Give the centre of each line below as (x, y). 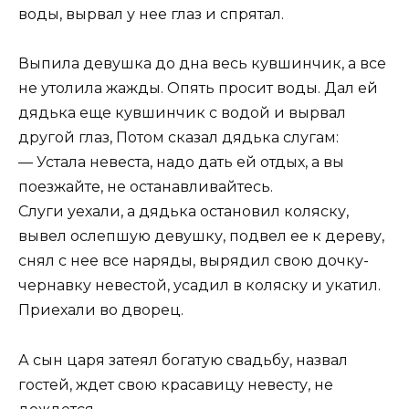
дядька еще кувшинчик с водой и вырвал (182, 113)
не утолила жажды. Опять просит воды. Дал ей (198, 89)
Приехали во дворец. (101, 310)
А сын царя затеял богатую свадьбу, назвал (183, 360)
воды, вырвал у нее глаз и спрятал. (151, 15)
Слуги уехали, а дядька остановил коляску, (184, 212)
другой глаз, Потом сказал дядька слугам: (178, 138)
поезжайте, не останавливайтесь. (146, 187)
